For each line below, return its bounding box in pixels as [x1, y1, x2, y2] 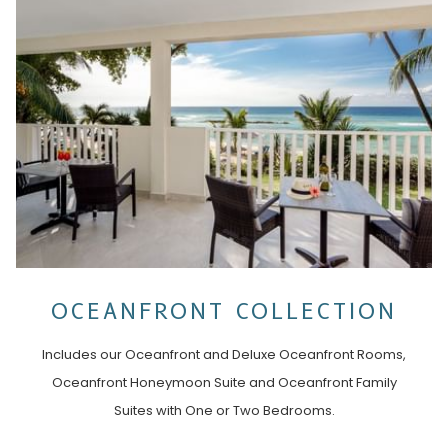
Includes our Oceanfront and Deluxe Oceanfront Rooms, [42, 345, 406, 365]
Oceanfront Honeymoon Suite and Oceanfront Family [51, 373, 397, 393]
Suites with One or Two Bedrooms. [113, 401, 335, 421]
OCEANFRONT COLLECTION [51, 298, 397, 326]
